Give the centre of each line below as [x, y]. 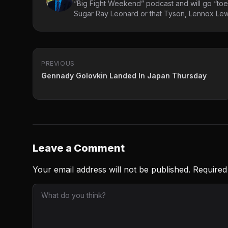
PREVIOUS [58, 63]
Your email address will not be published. [111, 169]
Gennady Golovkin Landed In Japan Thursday [124, 75]
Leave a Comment [79, 148]
